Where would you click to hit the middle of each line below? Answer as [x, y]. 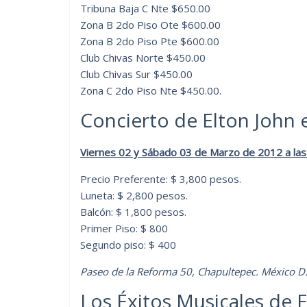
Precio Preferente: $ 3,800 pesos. [161, 179]
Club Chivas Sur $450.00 [136, 74]
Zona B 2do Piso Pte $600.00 [150, 41]
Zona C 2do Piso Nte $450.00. [151, 90]
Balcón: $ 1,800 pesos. [133, 211]
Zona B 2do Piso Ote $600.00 [150, 24]
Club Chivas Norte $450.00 [143, 57]
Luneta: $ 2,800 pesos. [134, 195]
